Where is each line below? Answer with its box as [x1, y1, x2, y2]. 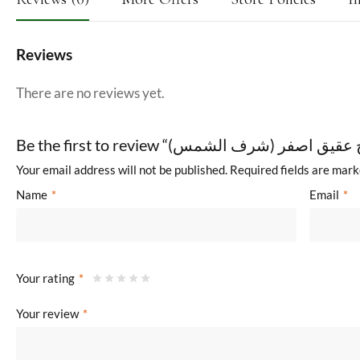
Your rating [16, 271, 77, 286]
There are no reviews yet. [16, 84, 165, 101]
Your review [16, 306, 81, 321]
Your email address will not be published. [16, 162, 227, 177]
